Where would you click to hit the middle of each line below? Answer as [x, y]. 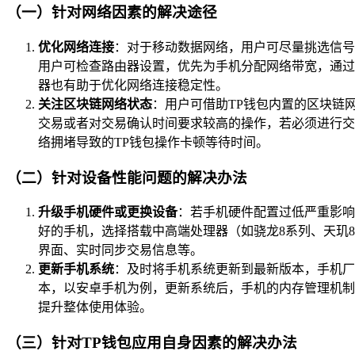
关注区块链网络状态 [95, 104]
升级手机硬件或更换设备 [108, 212]
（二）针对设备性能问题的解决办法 [127, 177]
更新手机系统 [76, 269]
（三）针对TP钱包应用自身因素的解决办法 [152, 342]
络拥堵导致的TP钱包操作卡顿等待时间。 [153, 142]
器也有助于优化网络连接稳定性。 [133, 85]
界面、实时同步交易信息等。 [120, 250]
